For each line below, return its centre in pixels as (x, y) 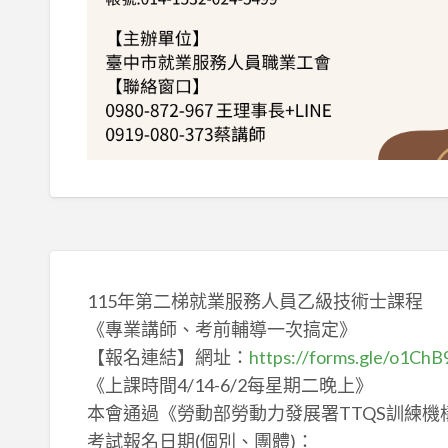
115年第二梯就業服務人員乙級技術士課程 (254, 300)
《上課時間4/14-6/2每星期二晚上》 (229, 384)
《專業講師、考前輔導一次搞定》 (221, 328)
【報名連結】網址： (167, 356)
